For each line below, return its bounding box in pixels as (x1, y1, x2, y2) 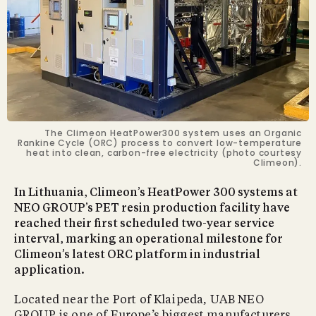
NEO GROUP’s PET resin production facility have (14, 202, 290, 214)
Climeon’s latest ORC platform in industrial (14, 249, 260, 261)
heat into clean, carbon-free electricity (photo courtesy (26, 146, 302, 159)
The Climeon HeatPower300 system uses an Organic (44, 126, 302, 139)
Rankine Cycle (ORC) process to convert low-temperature (17, 136, 302, 149)
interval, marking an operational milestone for (14, 233, 283, 245)
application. (14, 265, 85, 276)
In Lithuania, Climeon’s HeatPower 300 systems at (14, 187, 298, 199)
